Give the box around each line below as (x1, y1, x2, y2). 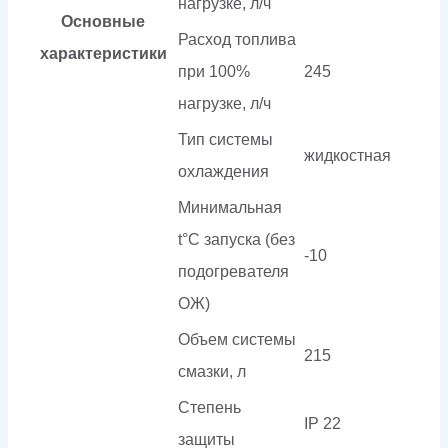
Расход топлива (178, 31, 296, 49)
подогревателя (178, 263, 289, 281)
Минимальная (178, 199, 282, 217)
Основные (61, 13, 145, 31)
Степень (178, 399, 241, 417)
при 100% (178, 63, 250, 81)
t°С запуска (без (178, 231, 295, 249)
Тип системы (178, 131, 273, 149)
